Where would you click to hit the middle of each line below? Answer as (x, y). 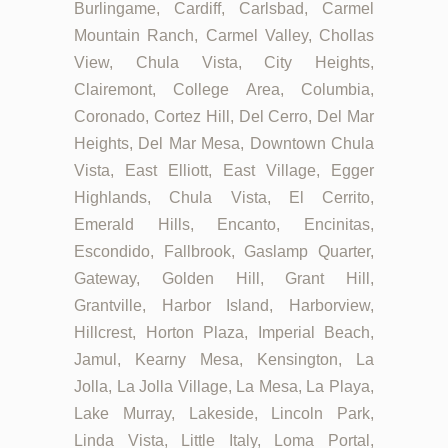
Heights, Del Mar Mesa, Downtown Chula (224, 144)
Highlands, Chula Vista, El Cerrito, (224, 198)
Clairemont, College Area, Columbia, (224, 90)
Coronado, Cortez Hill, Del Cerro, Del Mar (224, 117)
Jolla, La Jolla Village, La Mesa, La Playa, (224, 387)
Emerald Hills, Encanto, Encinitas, (224, 225)
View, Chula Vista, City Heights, (224, 63)
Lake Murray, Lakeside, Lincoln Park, (224, 414)
